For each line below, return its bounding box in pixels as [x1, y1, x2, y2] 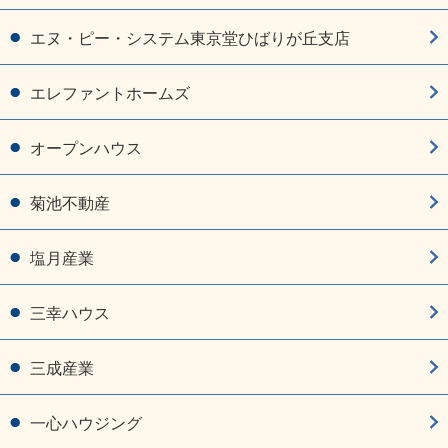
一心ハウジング [30, 415, 142, 433]
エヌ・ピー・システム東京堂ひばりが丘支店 [30, 30, 350, 48]
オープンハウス [30, 140, 142, 158]
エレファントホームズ [30, 85, 190, 103]
